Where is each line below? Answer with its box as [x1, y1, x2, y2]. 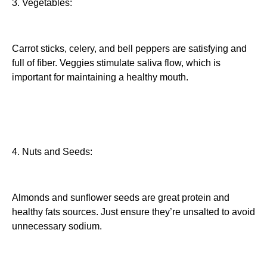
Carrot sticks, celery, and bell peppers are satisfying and [12, 44, 247, 54]
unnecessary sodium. [12, 221, 102, 231]
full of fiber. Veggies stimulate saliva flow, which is [12, 58, 221, 69]
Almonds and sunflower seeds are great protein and [12, 192, 229, 203]
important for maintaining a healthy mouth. [12, 72, 188, 83]
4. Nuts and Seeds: [12, 146, 92, 157]
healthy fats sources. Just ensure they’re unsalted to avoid [12, 206, 255, 217]
